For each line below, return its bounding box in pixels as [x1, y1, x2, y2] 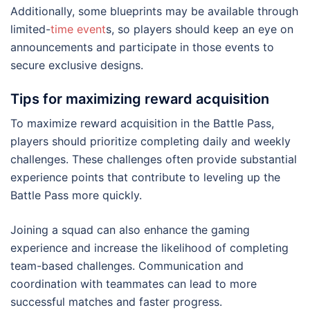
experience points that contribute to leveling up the [10, 170, 280, 185]
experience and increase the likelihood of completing [10, 241, 289, 255]
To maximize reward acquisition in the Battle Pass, [10, 116, 274, 131]
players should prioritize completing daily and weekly [10, 134, 291, 149]
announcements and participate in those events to [10, 40, 274, 55]
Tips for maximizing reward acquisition [10, 91, 269, 108]
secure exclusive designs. [10, 58, 143, 73]
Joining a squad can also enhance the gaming [10, 223, 250, 237]
